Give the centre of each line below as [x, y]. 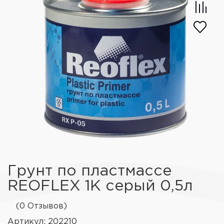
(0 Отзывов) [41, 206]
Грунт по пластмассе [89, 171]
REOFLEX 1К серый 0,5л [100, 186]
